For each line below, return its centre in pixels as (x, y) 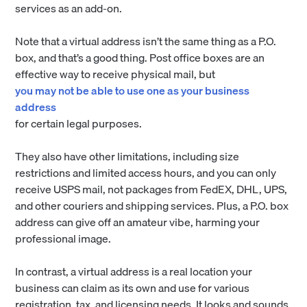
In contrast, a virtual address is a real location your (134, 271)
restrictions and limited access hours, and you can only (146, 172)
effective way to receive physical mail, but (115, 74)
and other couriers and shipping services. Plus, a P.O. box (152, 205)
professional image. (63, 238)
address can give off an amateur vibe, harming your (138, 222)
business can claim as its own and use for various (133, 287)
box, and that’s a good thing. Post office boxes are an (140, 57)
